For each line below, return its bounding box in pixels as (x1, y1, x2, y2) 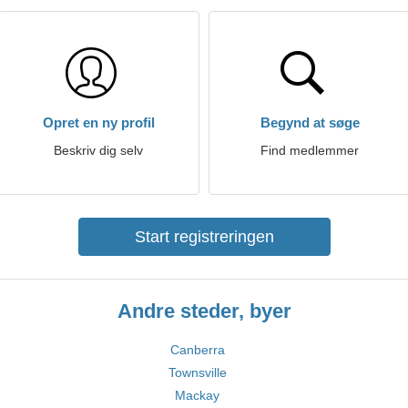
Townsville (168, 365, 227, 380)
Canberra (169, 342, 225, 357)
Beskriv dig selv (54, 143, 143, 158)
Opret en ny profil (42, 115, 155, 130)
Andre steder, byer (117, 300, 291, 322)
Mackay (175, 388, 219, 403)
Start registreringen (134, 228, 274, 246)
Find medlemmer (260, 143, 359, 158)
